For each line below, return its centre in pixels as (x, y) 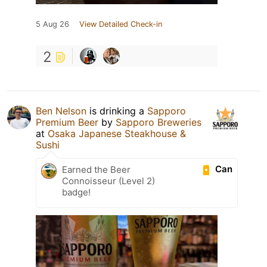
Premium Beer (67, 122)
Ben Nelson (61, 111)
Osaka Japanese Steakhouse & (117, 133)
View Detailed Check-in (121, 24)
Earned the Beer (96, 169)
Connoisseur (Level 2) (108, 181)
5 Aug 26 (52, 24)
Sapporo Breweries (159, 122)
